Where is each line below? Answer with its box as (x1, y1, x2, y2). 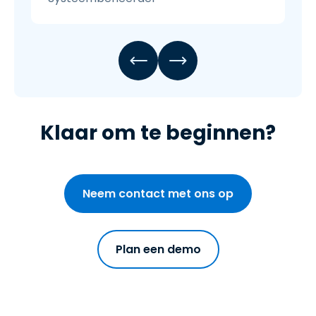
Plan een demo (115, 241, 201, 258)
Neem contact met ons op (83, 186, 233, 202)
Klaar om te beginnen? (40, 119, 276, 147)
